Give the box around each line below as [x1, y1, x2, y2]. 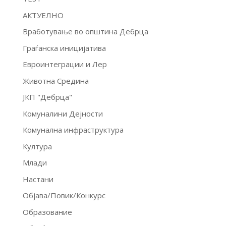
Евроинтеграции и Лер [22, 59, 107, 70]
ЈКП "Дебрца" [22, 92, 72, 102]
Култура [22, 141, 52, 151]
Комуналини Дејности [22, 108, 103, 119]
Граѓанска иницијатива [22, 42, 106, 53]
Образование [22, 206, 72, 217]
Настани [22, 174, 53, 184]
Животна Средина [22, 75, 89, 86]
